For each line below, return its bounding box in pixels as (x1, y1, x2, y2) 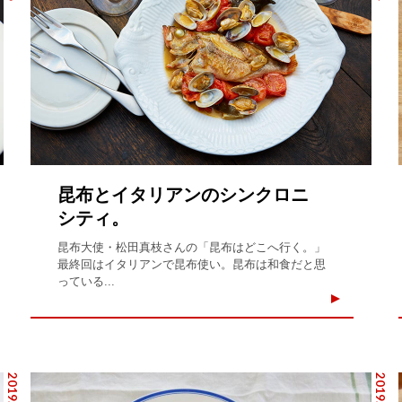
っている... (57, 274, 116, 288)
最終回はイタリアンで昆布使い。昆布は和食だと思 (57, 257, 327, 271)
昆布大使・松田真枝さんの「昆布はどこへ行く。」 (57, 240, 327, 254)
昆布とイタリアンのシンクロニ (57, 184, 310, 205)
